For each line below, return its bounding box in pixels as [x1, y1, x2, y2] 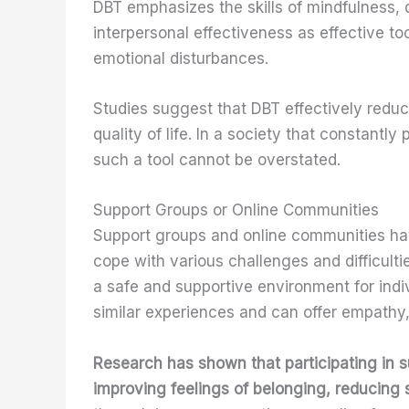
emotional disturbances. [93, 48, 268, 68]
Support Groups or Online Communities [93, 201, 379, 220]
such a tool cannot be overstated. [93, 151, 341, 170]
